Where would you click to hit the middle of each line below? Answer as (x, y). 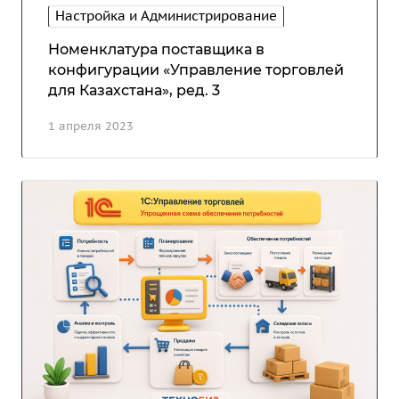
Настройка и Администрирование (166, 15)
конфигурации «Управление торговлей (196, 69)
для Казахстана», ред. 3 (134, 90)
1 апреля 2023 (91, 126)
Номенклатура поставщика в (156, 49)
